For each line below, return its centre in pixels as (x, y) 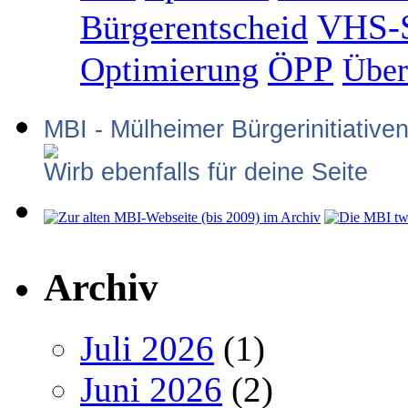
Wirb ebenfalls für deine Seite (206, 173)
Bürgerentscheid (194, 28)
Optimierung (169, 70)
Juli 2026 (147, 348)
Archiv (101, 287)
